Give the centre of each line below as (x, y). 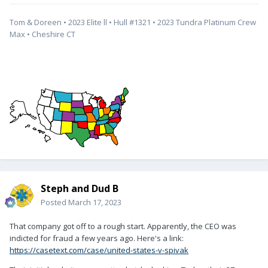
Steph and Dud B (80, 189)
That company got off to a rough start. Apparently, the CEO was (123, 226)
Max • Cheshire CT (43, 34)
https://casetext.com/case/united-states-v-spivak (99, 250)
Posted (54, 202)
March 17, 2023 (95, 202)
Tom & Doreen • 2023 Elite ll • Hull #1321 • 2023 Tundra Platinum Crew (133, 22)
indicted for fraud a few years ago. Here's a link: (97, 238)
